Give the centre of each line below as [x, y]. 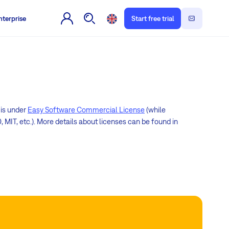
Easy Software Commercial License [86, 109]
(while [155, 109]
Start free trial [153, 18]
